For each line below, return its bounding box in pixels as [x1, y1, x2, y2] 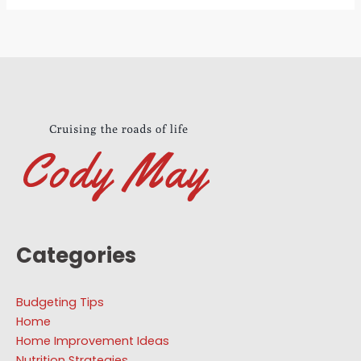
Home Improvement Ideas [16, 333, 169, 350]
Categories [16, 241, 136, 271]
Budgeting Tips [16, 294, 104, 311]
